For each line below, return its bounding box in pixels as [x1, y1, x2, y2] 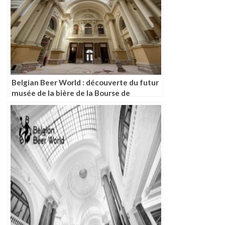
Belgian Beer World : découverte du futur [12, 78, 159, 87]
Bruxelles [12, 99, 45, 108]
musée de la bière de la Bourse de [12, 88, 130, 98]
